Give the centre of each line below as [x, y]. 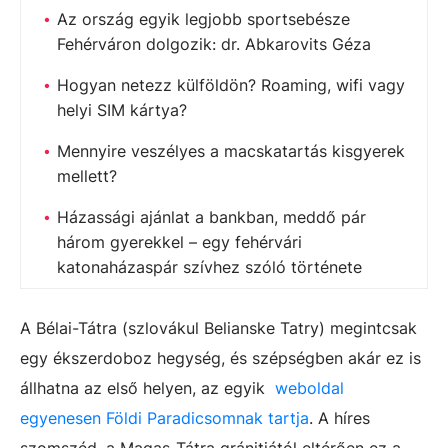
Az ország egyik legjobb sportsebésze [203, 19]
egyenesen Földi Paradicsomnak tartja [164, 418]
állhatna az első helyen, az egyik [147, 388]
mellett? [87, 176]
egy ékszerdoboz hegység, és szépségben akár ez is [220, 358]
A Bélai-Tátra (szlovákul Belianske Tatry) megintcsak [218, 328]
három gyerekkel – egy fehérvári [179, 242]
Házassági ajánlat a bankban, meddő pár [211, 217]
